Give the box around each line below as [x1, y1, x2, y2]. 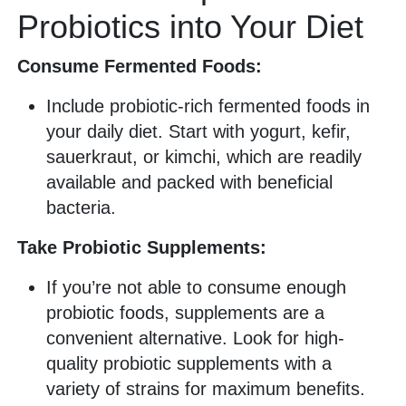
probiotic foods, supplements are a [46, 303, 324, 324]
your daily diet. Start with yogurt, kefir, [46, 121, 351, 142]
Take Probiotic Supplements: [17, 237, 266, 258]
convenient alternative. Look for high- [46, 328, 344, 349]
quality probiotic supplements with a [46, 353, 332, 374]
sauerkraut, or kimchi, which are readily [46, 147, 362, 168]
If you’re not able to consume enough [46, 277, 346, 298]
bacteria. [46, 198, 116, 218]
